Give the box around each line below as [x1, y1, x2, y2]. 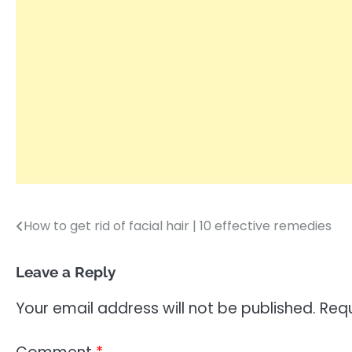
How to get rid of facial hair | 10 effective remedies [24, 216, 332, 235]
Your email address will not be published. [16, 297, 316, 319]
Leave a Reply [16, 262, 115, 280]
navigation [15, 246, 111, 269]
